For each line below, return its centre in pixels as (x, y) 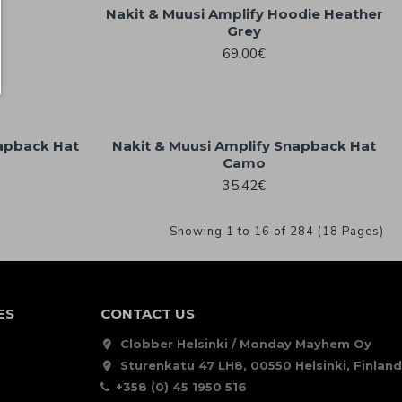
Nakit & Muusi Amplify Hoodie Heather (244, 14)
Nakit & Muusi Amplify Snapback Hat (245, 146)
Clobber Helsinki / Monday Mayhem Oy (245, 344)
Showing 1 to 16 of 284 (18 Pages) (277, 231)
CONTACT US (147, 314)
